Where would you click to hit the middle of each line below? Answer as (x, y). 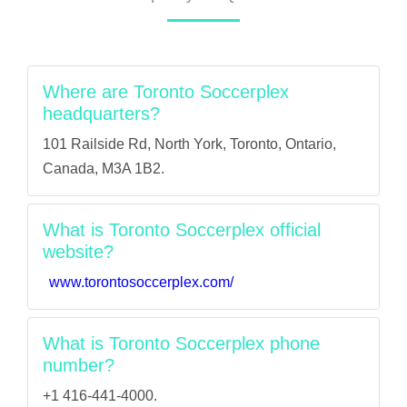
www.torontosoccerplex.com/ (141, 282)
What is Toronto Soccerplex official (182, 230)
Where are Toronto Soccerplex (166, 92)
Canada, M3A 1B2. (104, 169)
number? (79, 365)
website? (78, 252)
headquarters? (101, 114)
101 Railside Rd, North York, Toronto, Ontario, (189, 144)
